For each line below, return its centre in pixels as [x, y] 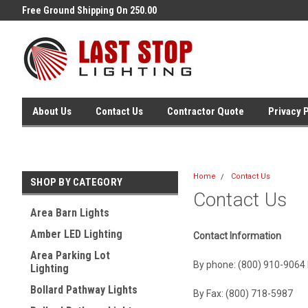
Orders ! [39, 31]
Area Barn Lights [70, 213]
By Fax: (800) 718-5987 [243, 294]
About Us [52, 111]
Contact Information [237, 236]
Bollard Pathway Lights [84, 290]
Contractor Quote [206, 111]
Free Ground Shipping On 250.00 [89, 10]
